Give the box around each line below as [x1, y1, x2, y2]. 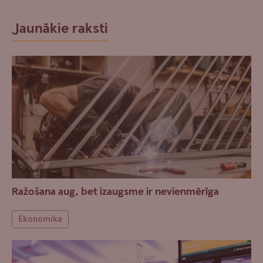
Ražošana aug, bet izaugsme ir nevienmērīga [12, 184, 219, 198]
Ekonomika [18, 214, 62, 224]
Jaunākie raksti [12, 19, 108, 39]
